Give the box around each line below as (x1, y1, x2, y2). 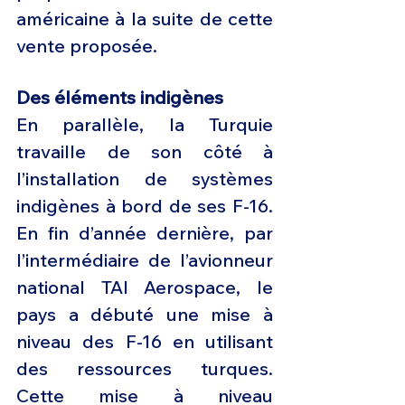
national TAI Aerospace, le (16, 276, 273, 299)
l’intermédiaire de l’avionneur (16, 249, 273, 272)
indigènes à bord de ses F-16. (16, 194, 273, 218)
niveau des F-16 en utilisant (16, 330, 273, 353)
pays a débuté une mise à (16, 303, 273, 326)
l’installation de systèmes (16, 167, 273, 191)
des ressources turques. (16, 357, 273, 381)
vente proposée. (16, 34, 157, 58)
